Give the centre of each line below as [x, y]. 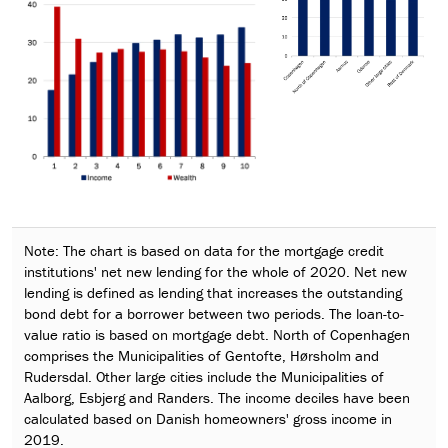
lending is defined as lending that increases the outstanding [213, 293]
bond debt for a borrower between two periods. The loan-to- [214, 314]
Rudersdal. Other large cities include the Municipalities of [204, 377]
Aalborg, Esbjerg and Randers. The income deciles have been [217, 398]
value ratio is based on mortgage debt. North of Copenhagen [217, 335]
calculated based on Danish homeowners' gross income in [208, 419]
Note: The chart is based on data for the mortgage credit [204, 251]
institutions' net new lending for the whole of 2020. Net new [215, 272]
